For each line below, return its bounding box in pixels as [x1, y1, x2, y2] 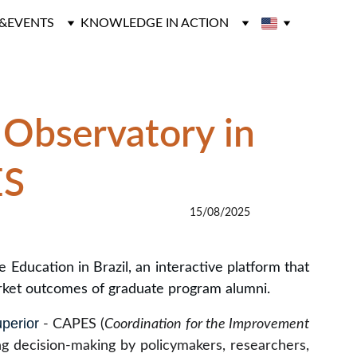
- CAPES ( [38, 317, 105, 331]
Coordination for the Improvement [104, 317, 310, 331]
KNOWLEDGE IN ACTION [80, 17, 229, 29]
